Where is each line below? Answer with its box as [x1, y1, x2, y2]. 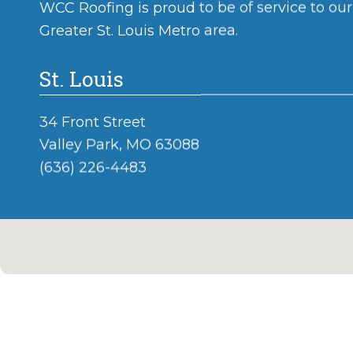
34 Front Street [39, 113, 146, 131]
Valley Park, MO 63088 [39, 136, 199, 154]
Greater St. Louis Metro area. [39, 21, 238, 39]
